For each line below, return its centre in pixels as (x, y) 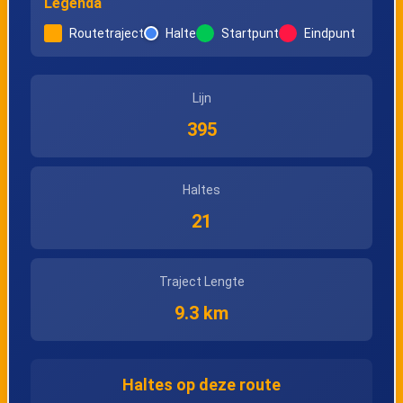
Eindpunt (329, 34)
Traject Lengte (201, 282)
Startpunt (250, 34)
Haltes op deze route (201, 385)
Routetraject (106, 34)
